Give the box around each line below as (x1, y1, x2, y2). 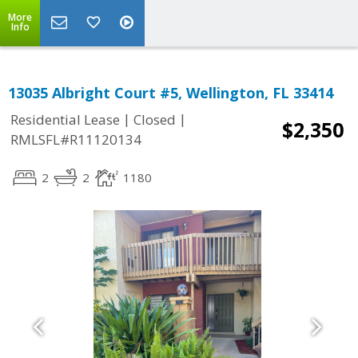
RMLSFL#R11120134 (10, 130, 141, 149)
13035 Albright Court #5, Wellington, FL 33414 (8, 83, 333, 102)
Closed (133, 110, 176, 129)
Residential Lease (10, 110, 120, 129)
